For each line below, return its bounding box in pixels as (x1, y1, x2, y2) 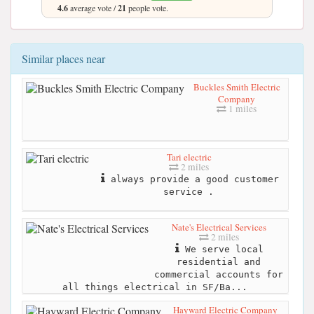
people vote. (126, 2, 168, 13)
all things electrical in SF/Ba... (62, 281, 247, 292)
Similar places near (22, 51, 105, 66)
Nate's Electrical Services (171, 220, 266, 233)
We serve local (179, 243, 264, 254)
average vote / (68, 2, 118, 13)
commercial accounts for (154, 268, 283, 280)
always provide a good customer (104, 173, 279, 184)
